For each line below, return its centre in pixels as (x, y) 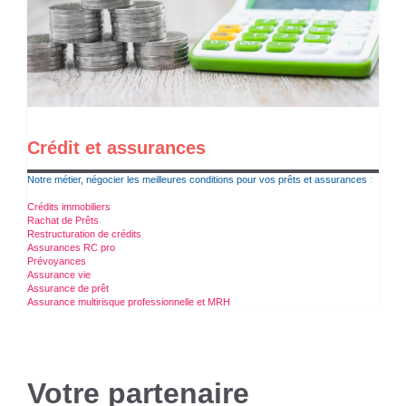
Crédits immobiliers (69, 206)
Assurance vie (59, 274)
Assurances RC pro (71, 247)
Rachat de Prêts (63, 220)
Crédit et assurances (116, 147)
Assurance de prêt (68, 288)
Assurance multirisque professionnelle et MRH (129, 301)
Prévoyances (58, 261)
